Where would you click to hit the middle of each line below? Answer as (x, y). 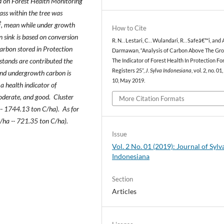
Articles (124, 191)
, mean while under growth (38, 24)
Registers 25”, (129, 71)
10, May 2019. (129, 81)
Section (123, 179)
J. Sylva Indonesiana (169, 71)
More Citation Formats (152, 98)
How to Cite (129, 28)
